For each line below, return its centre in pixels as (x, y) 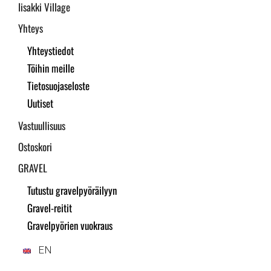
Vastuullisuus (42, 126)
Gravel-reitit (50, 208)
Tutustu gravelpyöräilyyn (72, 190)
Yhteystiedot (51, 51)
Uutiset (40, 103)
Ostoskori (35, 147)
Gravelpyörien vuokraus (70, 225)
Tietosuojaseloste (58, 86)
